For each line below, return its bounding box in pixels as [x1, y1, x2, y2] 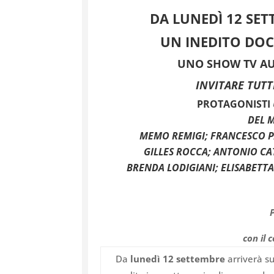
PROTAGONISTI [196, 97, 273, 111]
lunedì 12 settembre [130, 253, 226, 265]
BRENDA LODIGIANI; [127, 161, 221, 175]
